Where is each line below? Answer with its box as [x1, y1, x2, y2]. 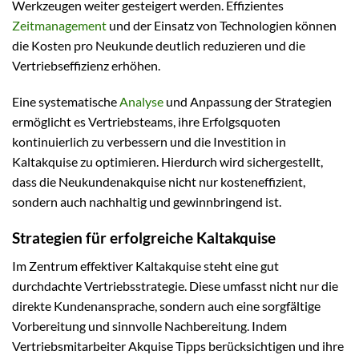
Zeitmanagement [12, 17, 107, 33]
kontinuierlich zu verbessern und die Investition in [12, 134, 286, 150]
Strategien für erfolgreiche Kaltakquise [12, 228, 276, 248]
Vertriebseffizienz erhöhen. [12, 57, 160, 73]
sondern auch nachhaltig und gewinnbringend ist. [12, 194, 281, 210]
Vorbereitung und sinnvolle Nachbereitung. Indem [12, 317, 287, 333]
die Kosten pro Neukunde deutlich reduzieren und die [12, 37, 305, 53]
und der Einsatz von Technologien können [107, 17, 337, 33]
